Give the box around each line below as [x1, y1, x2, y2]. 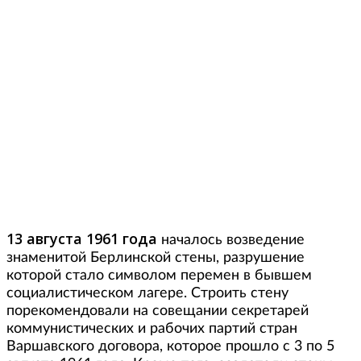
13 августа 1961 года [6, 228, 157, 248]
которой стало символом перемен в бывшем [6, 268, 312, 283]
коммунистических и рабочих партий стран [6, 321, 297, 336]
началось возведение [157, 232, 305, 247]
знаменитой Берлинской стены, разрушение [6, 250, 305, 265]
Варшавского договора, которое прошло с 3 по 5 [6, 338, 334, 354]
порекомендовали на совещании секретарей [6, 303, 309, 318]
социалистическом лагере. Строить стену [6, 285, 288, 301]
